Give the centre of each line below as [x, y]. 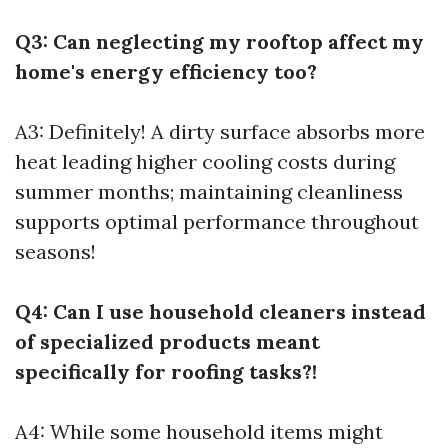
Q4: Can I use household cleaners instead [220, 311]
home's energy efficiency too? [166, 71]
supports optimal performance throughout [217, 221]
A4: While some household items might [199, 431]
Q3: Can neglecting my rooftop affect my [219, 41]
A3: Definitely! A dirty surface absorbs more [220, 131]
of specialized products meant [167, 341]
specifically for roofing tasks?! [166, 371]
